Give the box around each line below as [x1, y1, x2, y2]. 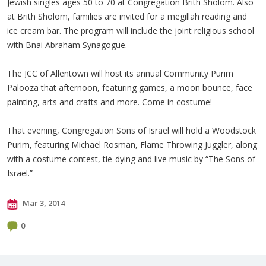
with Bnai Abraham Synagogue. [7, 39, 127, 50]
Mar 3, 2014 [21, 198, 65, 208]
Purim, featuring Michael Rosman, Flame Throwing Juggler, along [7, 139, 257, 150]
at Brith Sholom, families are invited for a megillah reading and [7, 11, 247, 22]
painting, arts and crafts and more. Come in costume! [7, 96, 212, 107]
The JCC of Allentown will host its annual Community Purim [7, 68, 233, 79]
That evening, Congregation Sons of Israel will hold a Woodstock [7, 125, 256, 136]
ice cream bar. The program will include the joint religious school [7, 25, 254, 36]
